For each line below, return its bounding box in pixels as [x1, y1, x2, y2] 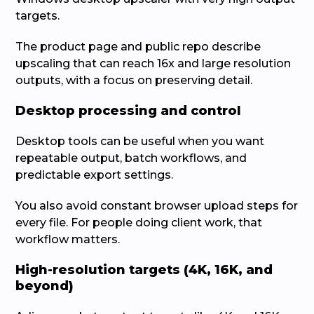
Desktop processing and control [15, 103, 242, 118]
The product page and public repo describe [15, 40, 261, 53]
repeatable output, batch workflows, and [15, 151, 247, 165]
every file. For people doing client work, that [15, 216, 263, 229]
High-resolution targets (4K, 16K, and [15, 262, 273, 278]
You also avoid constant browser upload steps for [15, 199, 299, 212]
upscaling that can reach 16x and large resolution [15, 57, 292, 70]
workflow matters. [15, 233, 121, 246]
